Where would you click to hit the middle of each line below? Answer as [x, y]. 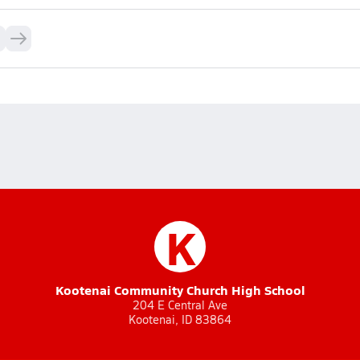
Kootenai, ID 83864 [180, 319]
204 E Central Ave [180, 305]
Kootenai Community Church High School [180, 290]
